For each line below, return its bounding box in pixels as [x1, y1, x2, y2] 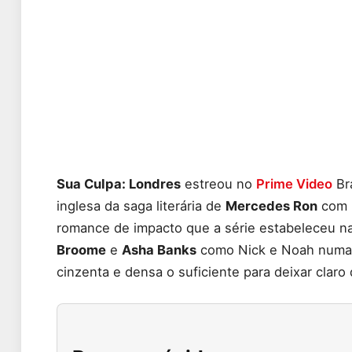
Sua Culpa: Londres [57, 176, 181, 192]
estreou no [181, 176, 256, 192]
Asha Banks [122, 242, 196, 258]
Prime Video [256, 176, 332, 192]
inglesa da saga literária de [57, 198, 225, 214]
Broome [57, 242, 106, 258]
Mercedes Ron [225, 198, 317, 214]
